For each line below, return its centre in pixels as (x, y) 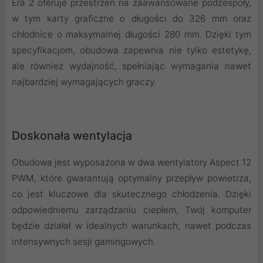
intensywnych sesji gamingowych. (84, 241)
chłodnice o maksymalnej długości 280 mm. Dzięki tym (131, 34)
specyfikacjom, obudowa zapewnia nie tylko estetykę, (131, 50)
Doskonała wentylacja (72, 135)
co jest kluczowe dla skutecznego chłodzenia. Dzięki (131, 194)
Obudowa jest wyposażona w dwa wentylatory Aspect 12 (131, 162)
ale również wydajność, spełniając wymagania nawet (131, 66)
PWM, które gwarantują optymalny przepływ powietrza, (131, 178)
